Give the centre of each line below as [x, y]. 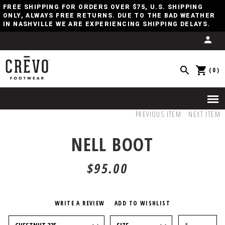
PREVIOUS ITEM [159, 114]
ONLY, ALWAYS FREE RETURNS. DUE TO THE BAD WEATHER [109, 16]
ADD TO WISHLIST [142, 203]
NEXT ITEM [205, 114]
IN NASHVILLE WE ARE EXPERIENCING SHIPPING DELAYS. [107, 24]
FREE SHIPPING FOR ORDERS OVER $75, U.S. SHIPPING [103, 7]
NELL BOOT [113, 144]
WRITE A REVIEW [80, 203]
